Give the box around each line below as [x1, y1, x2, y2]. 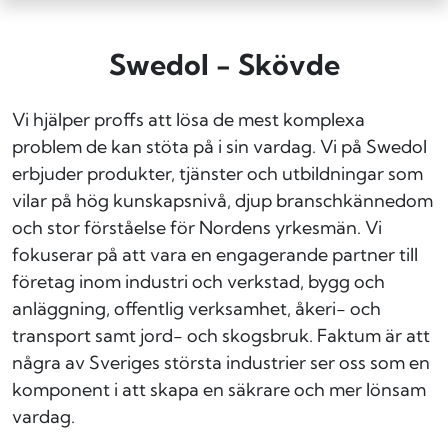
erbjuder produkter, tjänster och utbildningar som [12, 161, 423, 185]
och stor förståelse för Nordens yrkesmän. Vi [12, 215, 382, 239]
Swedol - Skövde [108, 46, 340, 82]
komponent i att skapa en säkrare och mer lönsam [12, 377, 426, 401]
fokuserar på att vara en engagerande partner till [12, 242, 418, 266]
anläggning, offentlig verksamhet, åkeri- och [12, 296, 381, 320]
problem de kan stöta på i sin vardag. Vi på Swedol [12, 134, 427, 158]
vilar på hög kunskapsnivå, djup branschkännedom [12, 188, 433, 212]
